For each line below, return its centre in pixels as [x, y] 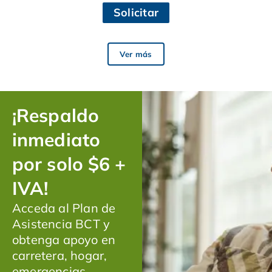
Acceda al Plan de [64, 208]
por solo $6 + [69, 164]
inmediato [56, 139]
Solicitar [136, 12]
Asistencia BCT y [61, 223]
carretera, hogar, [60, 255]
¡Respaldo [56, 115]
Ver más [136, 54]
